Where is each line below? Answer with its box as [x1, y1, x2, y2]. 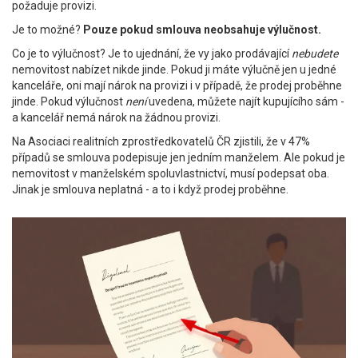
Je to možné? [12, 23, 83, 37]
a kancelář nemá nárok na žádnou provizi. [12, 111, 221, 125]
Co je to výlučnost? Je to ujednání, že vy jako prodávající [12, 47, 292, 61]
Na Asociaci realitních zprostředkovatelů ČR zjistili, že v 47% [12, 135, 310, 149]
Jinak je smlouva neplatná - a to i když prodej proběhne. [12, 183, 288, 197]
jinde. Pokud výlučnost [12, 95, 125, 109]
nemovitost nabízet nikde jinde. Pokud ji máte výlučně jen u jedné [12, 63, 336, 77]
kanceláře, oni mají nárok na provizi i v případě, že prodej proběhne [12, 79, 342, 93]
